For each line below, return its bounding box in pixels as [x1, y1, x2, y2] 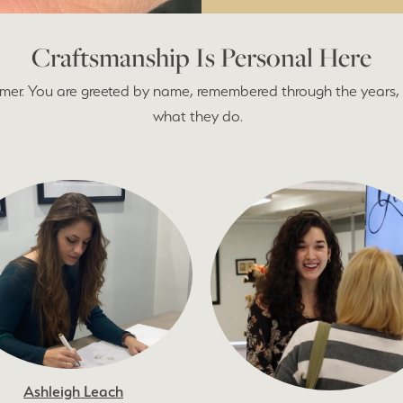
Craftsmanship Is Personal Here [31, 39, 372, 75]
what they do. [152, 106, 251, 125]
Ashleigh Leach [23, 381, 123, 400]
